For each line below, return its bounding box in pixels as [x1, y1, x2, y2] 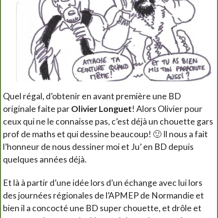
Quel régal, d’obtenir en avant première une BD [3, 91, 181, 101]
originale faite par [3, 103, 71, 114]
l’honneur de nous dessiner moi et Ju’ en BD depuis [3, 141, 194, 152]
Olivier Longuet [71, 103, 132, 114]
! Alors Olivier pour [132, 103, 202, 114]
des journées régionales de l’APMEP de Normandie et [3, 190, 204, 200]
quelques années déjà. [3, 154, 87, 164]
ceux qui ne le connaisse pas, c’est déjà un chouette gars [3, 116, 213, 127]
